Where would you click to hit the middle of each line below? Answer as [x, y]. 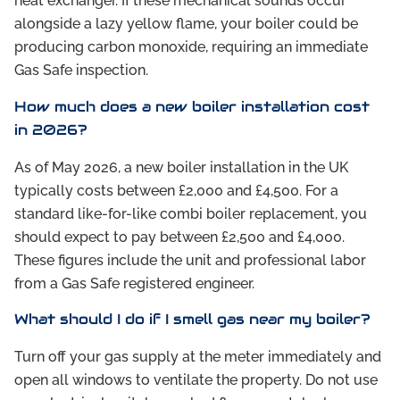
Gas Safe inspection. [81, 71]
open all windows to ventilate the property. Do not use [196, 379]
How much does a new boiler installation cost [192, 106]
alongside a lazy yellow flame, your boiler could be [186, 24]
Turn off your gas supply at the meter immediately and [198, 356]
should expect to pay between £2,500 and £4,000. [179, 237]
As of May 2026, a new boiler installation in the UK [181, 167]
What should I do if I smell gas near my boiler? [192, 319]
